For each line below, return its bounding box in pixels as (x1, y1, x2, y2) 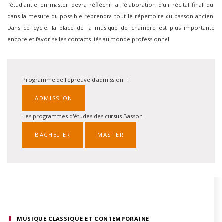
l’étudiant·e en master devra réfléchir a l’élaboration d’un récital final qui (7, 1, 215, 8)
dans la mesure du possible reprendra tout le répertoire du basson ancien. (7, 12, 215, 20)
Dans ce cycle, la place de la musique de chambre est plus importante (7, 24, 215, 31)
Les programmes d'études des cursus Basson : (22, 112, 146, 120)
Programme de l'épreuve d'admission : (22, 76, 128, 83)
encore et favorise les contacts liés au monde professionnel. (7, 35, 171, 43)
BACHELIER (35, 131, 71, 138)
